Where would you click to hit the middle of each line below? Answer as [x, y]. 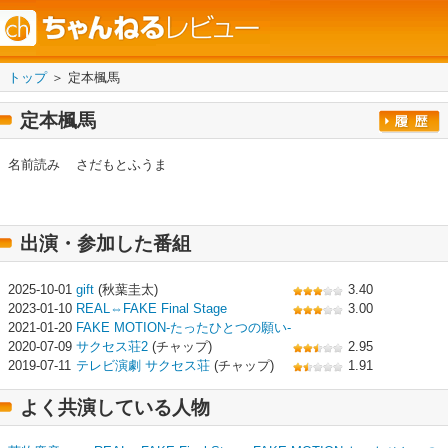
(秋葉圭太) [126, 289]
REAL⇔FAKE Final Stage [151, 308]
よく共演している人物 [115, 407]
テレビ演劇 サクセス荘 [143, 365]
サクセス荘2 [112, 346]
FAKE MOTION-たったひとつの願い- [183, 327]
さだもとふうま [121, 164]
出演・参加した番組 [105, 243]
